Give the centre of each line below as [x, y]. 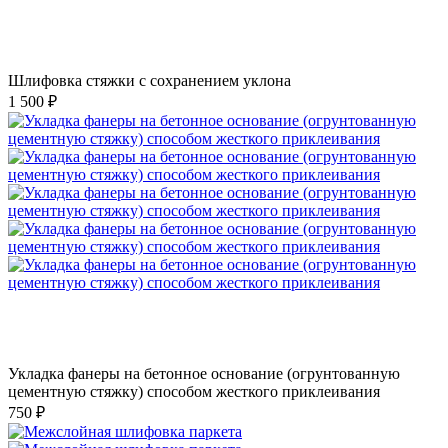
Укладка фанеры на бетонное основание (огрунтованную [204, 373]
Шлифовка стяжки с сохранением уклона [149, 80]
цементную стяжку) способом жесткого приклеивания [194, 391]
